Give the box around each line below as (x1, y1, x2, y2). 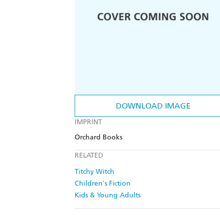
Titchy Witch (75, 167, 114, 176)
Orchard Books (75, 133, 122, 142)
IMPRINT (75, 118, 102, 127)
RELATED (75, 151, 103, 160)
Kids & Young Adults (75, 191, 140, 200)
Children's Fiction (75, 179, 131, 188)
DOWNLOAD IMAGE (116, 101, 191, 111)
